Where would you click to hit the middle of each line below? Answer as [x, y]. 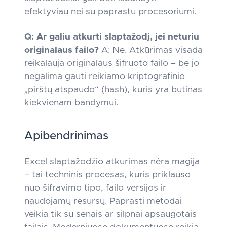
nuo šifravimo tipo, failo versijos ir [95, 188]
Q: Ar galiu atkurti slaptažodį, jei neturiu [112, 37]
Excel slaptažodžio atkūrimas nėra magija [112, 162]
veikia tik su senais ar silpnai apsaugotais [110, 214]
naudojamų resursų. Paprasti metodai [103, 201]
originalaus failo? [62, 50]
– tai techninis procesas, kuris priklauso [107, 175]
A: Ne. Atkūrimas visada [151, 50]
